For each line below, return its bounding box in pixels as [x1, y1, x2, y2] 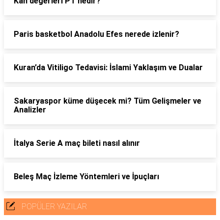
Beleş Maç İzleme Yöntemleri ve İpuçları [14, 172, 159, 181]
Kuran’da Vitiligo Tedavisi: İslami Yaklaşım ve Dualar [14, 63, 203, 72]
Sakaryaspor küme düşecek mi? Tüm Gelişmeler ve [14, 96, 201, 106]
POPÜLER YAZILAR [22, 202, 87, 211]
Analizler [14, 105, 46, 114]
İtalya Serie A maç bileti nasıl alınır [14, 138, 140, 148]
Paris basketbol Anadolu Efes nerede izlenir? [14, 29, 179, 39]
